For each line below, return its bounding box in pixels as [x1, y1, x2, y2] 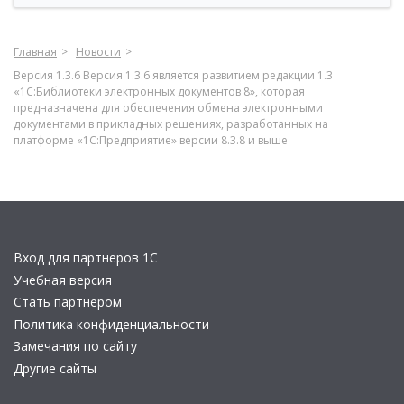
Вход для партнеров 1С [14, 249, 158, 266]
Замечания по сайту [14, 337, 137, 354]
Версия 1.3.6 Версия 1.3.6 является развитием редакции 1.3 [14, 68, 333, 83]
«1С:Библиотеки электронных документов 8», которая [14, 84, 305, 99]
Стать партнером [14, 293, 122, 310]
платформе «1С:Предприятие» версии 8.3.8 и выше [14, 133, 288, 148]
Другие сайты [14, 359, 96, 377]
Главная [14, 44, 57, 60]
